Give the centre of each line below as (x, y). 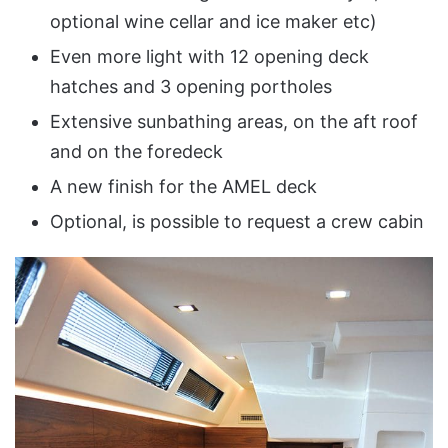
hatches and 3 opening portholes (191, 86)
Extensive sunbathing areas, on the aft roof (234, 121)
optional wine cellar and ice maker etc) (213, 21)
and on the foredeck (136, 151)
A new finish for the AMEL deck (183, 186)
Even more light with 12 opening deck (209, 56)
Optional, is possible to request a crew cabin (237, 221)
